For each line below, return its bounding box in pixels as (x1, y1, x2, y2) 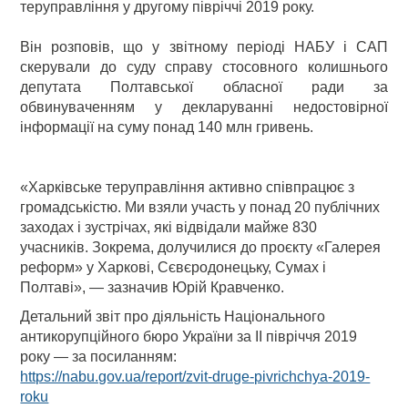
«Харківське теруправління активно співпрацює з (20, 179, 355, 195)
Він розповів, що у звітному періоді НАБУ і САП (20, 39, 388, 55)
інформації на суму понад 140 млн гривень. (20, 119, 318, 135)
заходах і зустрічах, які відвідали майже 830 (20, 219, 318, 235)
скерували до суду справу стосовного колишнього (20, 59, 388, 75)
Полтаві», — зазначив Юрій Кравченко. (20, 280, 285, 295)
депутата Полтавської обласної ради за (20, 79, 388, 95)
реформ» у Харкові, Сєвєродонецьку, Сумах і (20, 260, 327, 275)
